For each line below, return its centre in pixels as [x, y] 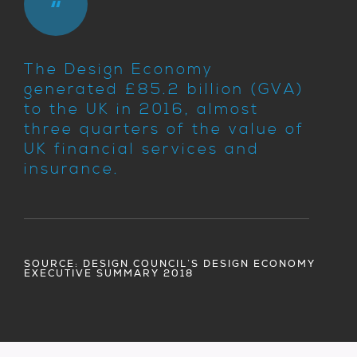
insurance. [72, 169]
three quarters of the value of [164, 129]
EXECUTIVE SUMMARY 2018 [109, 273]
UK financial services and [142, 149]
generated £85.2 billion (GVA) [164, 89]
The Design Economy [119, 69]
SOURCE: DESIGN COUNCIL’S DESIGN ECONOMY [170, 263]
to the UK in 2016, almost [141, 109]
